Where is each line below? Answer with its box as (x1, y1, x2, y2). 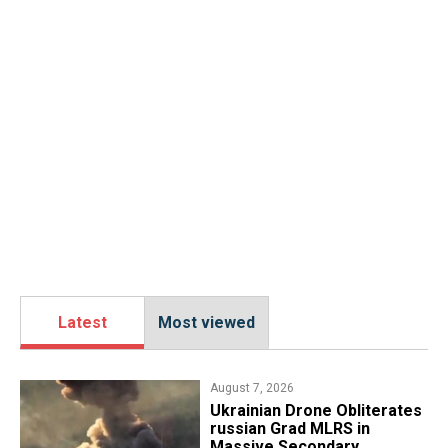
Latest (58, 313, 107, 333)
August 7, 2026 (209, 381, 294, 396)
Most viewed (158, 313, 255, 333)
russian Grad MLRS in (209, 419, 370, 439)
